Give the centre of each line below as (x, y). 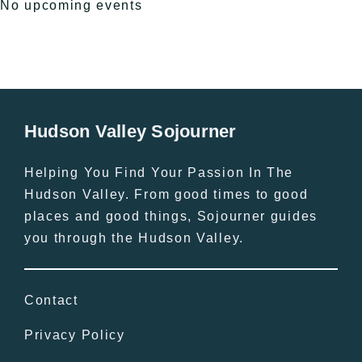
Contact (51, 301)
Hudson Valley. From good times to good (166, 195)
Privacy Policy (74, 335)
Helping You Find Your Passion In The (159, 173)
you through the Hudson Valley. (134, 238)
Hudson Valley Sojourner (130, 132)
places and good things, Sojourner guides (170, 217)
